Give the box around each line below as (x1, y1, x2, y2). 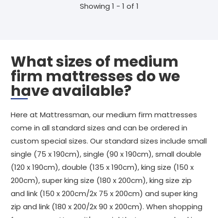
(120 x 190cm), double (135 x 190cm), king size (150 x (11, 162, 194, 172)
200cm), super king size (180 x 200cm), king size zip (11, 175, 192, 185)
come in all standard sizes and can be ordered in (11, 123, 187, 133)
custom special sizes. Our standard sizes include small (11, 136, 207, 146)
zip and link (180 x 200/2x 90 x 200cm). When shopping (11, 201, 202, 212)
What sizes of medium (11, 52, 179, 72)
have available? (11, 81, 131, 101)
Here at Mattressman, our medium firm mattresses (11, 109, 197, 120)
